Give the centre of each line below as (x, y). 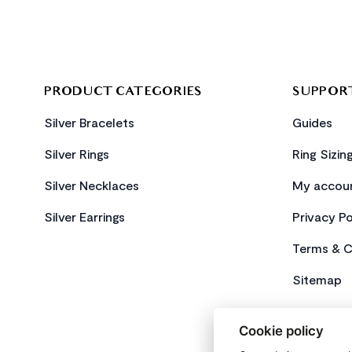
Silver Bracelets (89, 122)
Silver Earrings (84, 216)
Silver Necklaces (92, 185)
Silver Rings (77, 154)
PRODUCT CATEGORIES (123, 93)
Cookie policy (281, 330)
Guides (312, 122)
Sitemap (317, 279)
